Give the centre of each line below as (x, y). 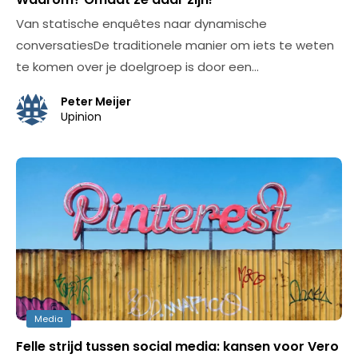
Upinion (81, 117)
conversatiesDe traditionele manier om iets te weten (175, 45)
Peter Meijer (96, 101)
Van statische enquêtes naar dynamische (141, 24)
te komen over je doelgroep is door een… (137, 67)
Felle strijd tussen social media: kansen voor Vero (177, 346)
